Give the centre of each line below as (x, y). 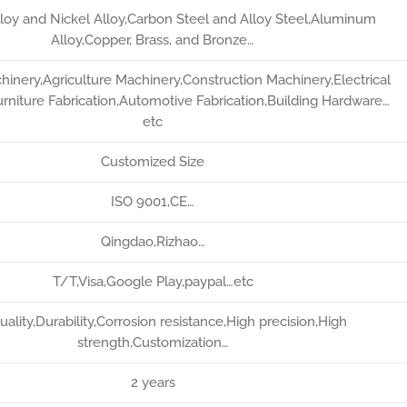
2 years (153, 382)
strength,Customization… (153, 342)
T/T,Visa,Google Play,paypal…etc (153, 282)
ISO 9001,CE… (153, 202)
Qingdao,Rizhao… (153, 242)
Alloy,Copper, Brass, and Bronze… (153, 40)
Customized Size (153, 162)
